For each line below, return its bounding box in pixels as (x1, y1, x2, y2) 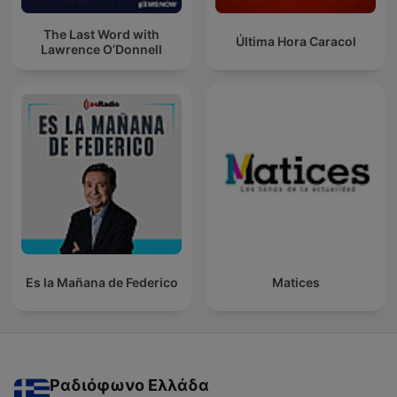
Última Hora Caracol (235, 34, 356, 50)
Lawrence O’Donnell (41, 41, 162, 57)
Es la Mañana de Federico (25, 275, 178, 291)
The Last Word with (43, 26, 160, 42)
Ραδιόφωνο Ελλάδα (50, 376, 209, 395)
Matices (271, 275, 320, 291)
